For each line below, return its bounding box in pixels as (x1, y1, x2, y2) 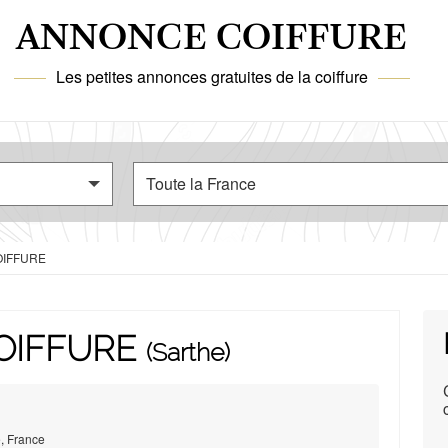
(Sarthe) (146, 338, 230, 367)
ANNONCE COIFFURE (16, 19, 408, 59)
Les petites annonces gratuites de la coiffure (55, 65, 368, 88)
